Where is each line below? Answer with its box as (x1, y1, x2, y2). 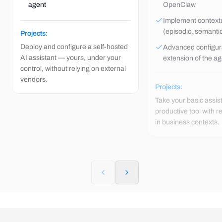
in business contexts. (155, 118, 220, 126)
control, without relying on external (20, 65, 126, 72)
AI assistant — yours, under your (20, 54, 121, 61)
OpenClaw (163, 1, 196, 8)
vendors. (20, 76, 48, 83)
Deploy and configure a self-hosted (20, 43, 128, 51)
